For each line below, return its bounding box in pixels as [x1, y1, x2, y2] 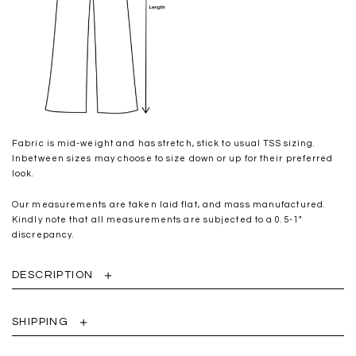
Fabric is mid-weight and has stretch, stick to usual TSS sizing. [12, 139, 316, 149]
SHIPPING [12, 316, 69, 328]
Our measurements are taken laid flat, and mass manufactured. [12, 200, 327, 210]
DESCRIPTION [12, 269, 94, 281]
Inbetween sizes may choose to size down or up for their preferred [12, 154, 334, 164]
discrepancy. [12, 230, 75, 240]
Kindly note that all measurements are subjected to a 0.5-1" [12, 215, 302, 225]
